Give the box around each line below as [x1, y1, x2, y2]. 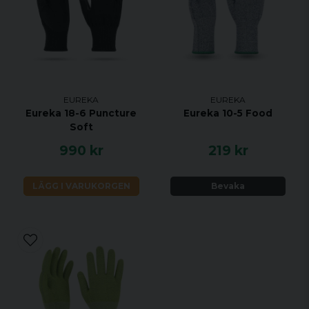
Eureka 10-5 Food [183, 108, 272, 119]
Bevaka [211, 180, 245, 191]
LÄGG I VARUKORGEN [32, 180, 130, 191]
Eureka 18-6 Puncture [26, 108, 137, 119]
